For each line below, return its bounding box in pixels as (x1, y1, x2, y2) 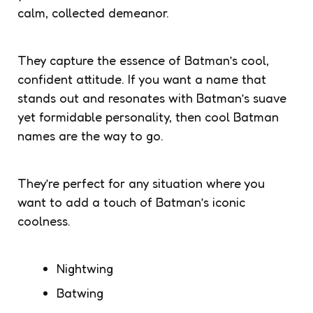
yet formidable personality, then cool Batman (17, 108, 279, 124)
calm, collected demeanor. (17, 4, 169, 20)
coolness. (17, 212, 71, 228)
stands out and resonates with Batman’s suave (17, 89, 286, 105)
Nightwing (57, 260, 113, 276)
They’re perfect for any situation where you (17, 175, 265, 191)
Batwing (57, 284, 103, 300)
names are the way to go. (17, 127, 163, 143)
